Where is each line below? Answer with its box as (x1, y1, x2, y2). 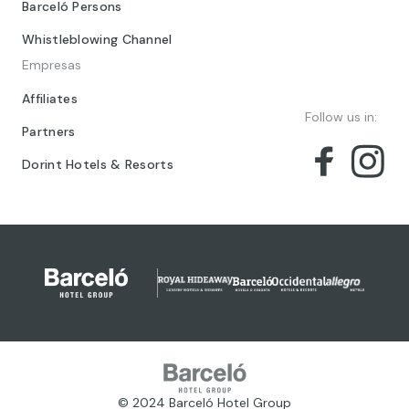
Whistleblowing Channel (22, 31, 173, 47)
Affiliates (22, 90, 78, 107)
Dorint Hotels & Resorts (22, 156, 173, 173)
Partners (22, 123, 76, 140)
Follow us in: (305, 109, 377, 125)
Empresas (22, 57, 81, 73)
